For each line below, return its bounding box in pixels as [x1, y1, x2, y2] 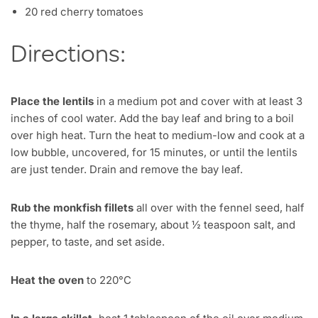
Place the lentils [11, 94, 94, 109]
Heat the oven [11, 273, 84, 287]
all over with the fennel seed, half [133, 201, 305, 215]
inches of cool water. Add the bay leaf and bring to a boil [11, 111, 294, 126]
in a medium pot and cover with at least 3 [94, 94, 302, 109]
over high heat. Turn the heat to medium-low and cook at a [11, 128, 305, 143]
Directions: [11, 44, 126, 70]
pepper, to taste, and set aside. [11, 235, 165, 249]
